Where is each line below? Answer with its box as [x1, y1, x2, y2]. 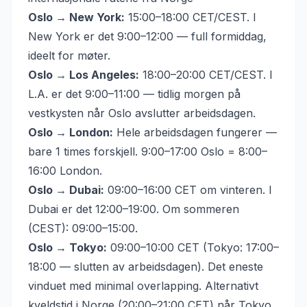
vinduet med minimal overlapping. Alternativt [28, 279, 258, 293]
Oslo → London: [28, 125, 113, 139]
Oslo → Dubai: [28, 183, 104, 197]
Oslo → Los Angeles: [28, 68, 139, 82]
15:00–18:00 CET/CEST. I [125, 10, 256, 24]
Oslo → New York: [28, 10, 125, 24]
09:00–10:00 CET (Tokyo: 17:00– [107, 241, 279, 254]
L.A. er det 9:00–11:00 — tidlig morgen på [28, 87, 241, 101]
